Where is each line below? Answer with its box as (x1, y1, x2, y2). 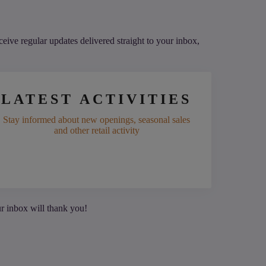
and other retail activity (53, 125, 140, 136)
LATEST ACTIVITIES (1, 91, 192, 107)
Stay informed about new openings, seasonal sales (3, 115, 191, 125)
